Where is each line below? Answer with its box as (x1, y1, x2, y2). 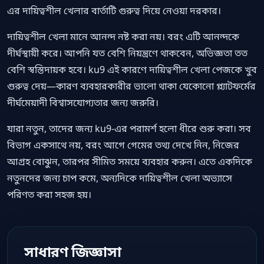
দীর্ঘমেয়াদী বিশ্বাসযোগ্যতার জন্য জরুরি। (7, 96, 159, 110)
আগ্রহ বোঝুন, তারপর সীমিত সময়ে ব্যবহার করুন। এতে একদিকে (7, 155, 252, 169)
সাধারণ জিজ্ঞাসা (24, 242, 121, 262)
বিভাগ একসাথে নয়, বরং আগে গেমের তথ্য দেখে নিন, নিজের (7, 138, 239, 152)
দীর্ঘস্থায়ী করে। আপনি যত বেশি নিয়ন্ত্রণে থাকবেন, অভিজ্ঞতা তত (7, 47, 247, 60)
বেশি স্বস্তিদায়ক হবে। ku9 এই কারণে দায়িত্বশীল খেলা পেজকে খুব (7, 63, 257, 77)
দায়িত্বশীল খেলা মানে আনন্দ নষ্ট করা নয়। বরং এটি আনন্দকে (7, 30, 239, 44)
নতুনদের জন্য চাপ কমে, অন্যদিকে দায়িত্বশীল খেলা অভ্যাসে (7, 171, 232, 185)
